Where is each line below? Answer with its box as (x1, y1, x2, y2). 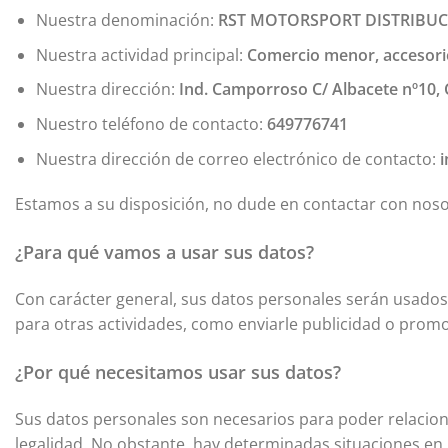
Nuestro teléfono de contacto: (35, 112, 267, 135)
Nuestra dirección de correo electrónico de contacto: (35, 147, 440, 170)
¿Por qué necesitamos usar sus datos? (15, 359, 341, 384)
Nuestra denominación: (35, 9, 218, 32)
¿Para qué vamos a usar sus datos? (15, 240, 314, 265)
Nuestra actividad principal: (35, 43, 247, 66)
